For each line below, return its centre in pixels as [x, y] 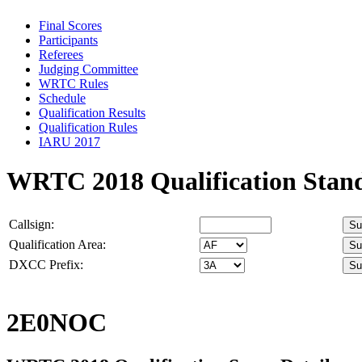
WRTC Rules [74, 83]
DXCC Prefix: [46, 264]
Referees [61, 54]
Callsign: [32, 224]
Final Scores [70, 25]
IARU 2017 [69, 141]
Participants [68, 40]
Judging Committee [88, 69]
